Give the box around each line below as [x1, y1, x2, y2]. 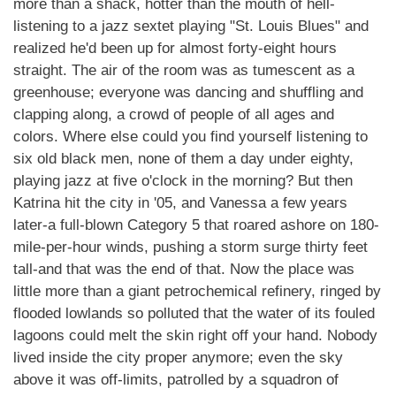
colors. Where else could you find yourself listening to [13, 128, 368, 145]
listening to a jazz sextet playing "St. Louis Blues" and [13, 18, 369, 34]
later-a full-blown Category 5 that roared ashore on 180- [13, 217, 379, 233]
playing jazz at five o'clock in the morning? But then [13, 172, 353, 189]
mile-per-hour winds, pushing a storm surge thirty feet [13, 239, 368, 255]
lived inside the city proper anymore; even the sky [13, 349, 343, 366]
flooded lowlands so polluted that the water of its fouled [13, 305, 375, 322]
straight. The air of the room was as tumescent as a [13, 62, 354, 79]
